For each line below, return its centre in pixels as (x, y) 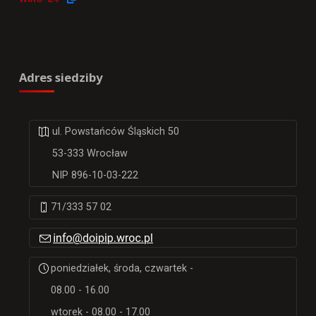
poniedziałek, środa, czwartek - (122, 269)
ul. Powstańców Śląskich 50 (116, 132)
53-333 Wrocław (90, 154)
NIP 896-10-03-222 (96, 176)
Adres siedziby (60, 78)
